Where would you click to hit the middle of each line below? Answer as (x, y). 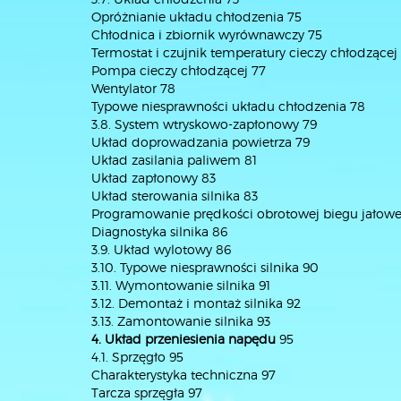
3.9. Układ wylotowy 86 (161, 249)
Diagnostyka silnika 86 (159, 231)
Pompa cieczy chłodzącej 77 (179, 70)
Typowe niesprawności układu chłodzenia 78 (228, 106)
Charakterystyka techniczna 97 (183, 375)
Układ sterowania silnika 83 (175, 196)
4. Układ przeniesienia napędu (183, 339)
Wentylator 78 (133, 88)
